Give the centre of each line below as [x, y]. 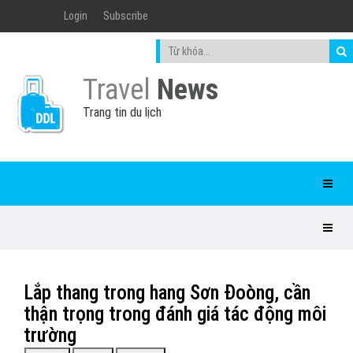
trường [50, 335]
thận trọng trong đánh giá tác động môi [175, 314]
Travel [120, 90]
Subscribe [126, 16]
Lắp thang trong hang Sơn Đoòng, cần [167, 293]
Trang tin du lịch [122, 112]
